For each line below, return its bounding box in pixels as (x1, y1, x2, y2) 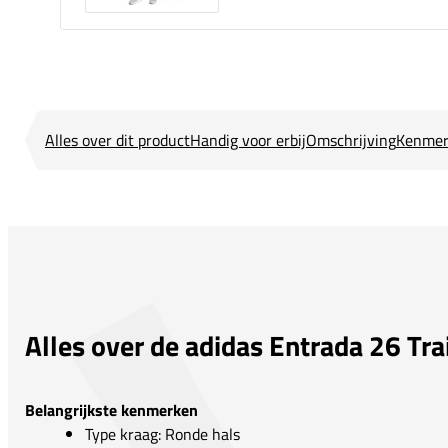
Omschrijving (306, 128, 396, 153)
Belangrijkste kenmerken (25, 398, 198, 423)
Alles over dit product (45, 128, 190, 153)
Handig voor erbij (190, 128, 306, 153)
